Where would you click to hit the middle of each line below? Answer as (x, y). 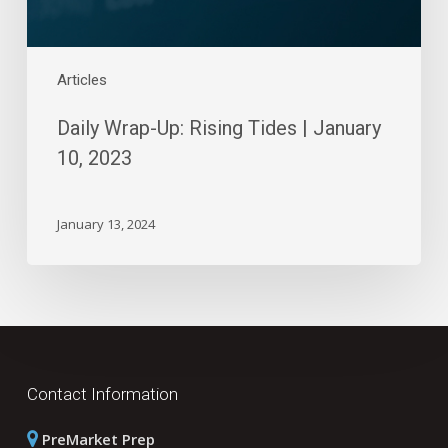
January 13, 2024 (105, 223)
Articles (81, 79)
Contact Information (102, 394)
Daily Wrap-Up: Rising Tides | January (218, 127)
